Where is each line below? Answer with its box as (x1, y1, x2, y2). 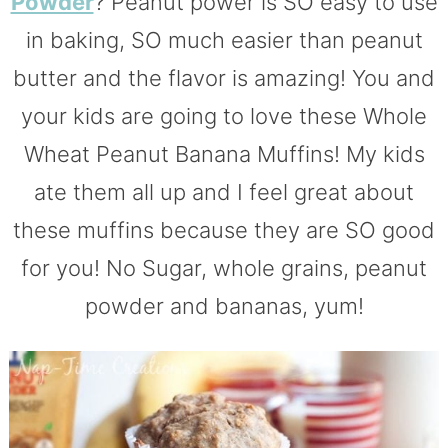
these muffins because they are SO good (13, 216, 435, 243)
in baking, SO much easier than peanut (25, 26, 423, 53)
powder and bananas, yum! (84, 292, 364, 319)
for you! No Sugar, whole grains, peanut (21, 254, 427, 281)
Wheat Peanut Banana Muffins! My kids (23, 140, 425, 167)
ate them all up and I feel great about (34, 178, 414, 205)
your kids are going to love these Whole (21, 102, 427, 129)
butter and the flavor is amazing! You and (13, 64, 435, 91)
